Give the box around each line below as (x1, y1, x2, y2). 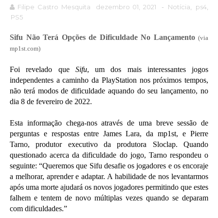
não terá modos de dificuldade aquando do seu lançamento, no (10, 87, 208, 95)
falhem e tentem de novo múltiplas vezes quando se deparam (10, 194, 208, 202)
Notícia (168, 3, 191, 11)
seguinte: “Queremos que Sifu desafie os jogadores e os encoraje (10, 162, 208, 170)
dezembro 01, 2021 (95, 3, 157, 11)
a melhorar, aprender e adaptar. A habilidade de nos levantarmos (10, 172, 208, 181)
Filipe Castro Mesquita (17, 3, 91, 11)
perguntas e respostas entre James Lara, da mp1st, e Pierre (10, 129, 208, 138)
